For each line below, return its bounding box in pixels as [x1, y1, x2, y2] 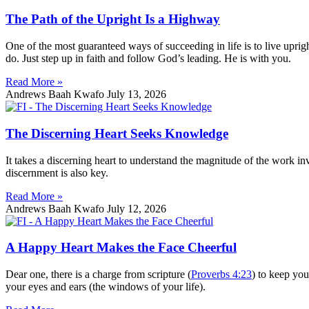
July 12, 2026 [107, 202, 166, 215]
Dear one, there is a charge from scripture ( [6, 268, 191, 281]
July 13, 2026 [107, 88, 166, 101]
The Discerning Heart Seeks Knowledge [6, 126, 228, 141]
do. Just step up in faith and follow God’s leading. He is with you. [6, 52, 291, 65]
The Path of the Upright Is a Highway [6, 12, 220, 27]
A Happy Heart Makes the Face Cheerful [6, 240, 237, 255]
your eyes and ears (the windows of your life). [6, 281, 206, 293]
